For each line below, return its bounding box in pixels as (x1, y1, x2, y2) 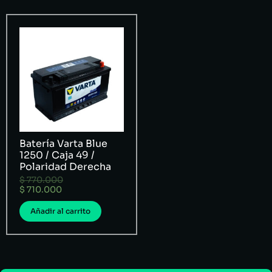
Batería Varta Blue (19, 137, 107, 150)
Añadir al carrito (30, 206, 90, 216)
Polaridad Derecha (19, 160, 111, 173)
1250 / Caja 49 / (19, 149, 95, 161)
